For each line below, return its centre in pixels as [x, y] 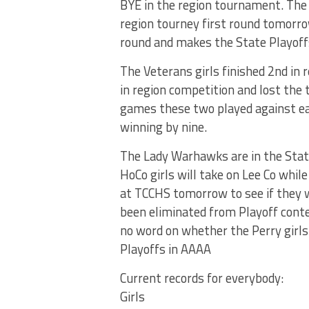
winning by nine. [163, 127]
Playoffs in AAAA [166, 249]
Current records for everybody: [202, 278]
